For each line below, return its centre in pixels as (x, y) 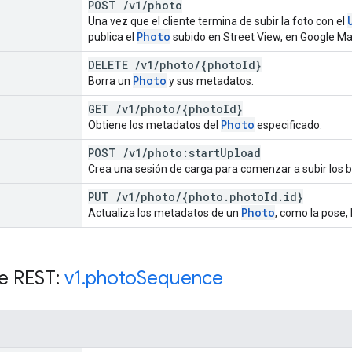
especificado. (288, 125)
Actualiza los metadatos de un (165, 213)
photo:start (184, 152)
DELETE (111, 64)
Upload (240, 152)
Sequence (180, 278)
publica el (112, 37)
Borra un (110, 81)
